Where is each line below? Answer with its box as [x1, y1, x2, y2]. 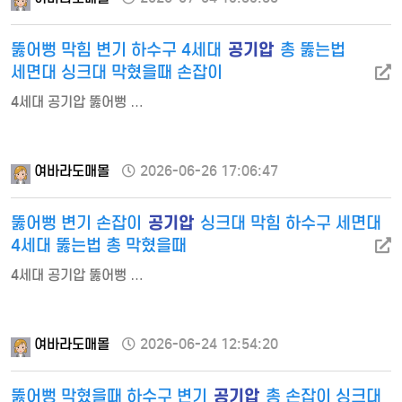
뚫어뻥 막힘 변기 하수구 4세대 [11, 39, 226, 60]
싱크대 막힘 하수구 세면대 [196, 212, 381, 233]
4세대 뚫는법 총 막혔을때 [11, 234, 187, 256]
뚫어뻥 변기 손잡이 [11, 212, 146, 233]
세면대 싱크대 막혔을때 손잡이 [11, 61, 223, 83]
